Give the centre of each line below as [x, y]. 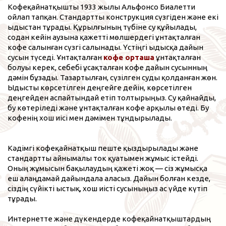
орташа [140, 57]
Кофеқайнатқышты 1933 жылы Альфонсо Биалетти [101, 7]
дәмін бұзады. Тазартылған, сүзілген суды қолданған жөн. [112, 77]
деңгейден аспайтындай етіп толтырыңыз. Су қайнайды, [112, 97]
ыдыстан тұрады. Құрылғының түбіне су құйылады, [102, 27]
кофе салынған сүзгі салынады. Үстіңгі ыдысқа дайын [105, 47]
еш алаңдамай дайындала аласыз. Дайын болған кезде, [109, 178]
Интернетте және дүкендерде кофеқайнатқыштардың [109, 218]
